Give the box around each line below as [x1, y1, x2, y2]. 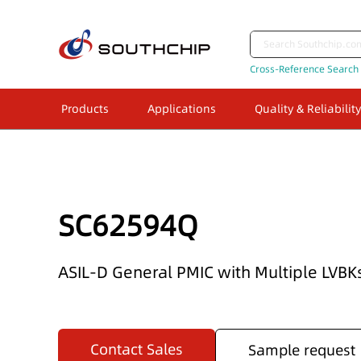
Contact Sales [90, 339, 183, 359]
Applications [147, 101, 216, 117]
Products [61, 101, 109, 117]
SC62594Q [58, 205, 198, 246]
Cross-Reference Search [250, 62, 359, 76]
